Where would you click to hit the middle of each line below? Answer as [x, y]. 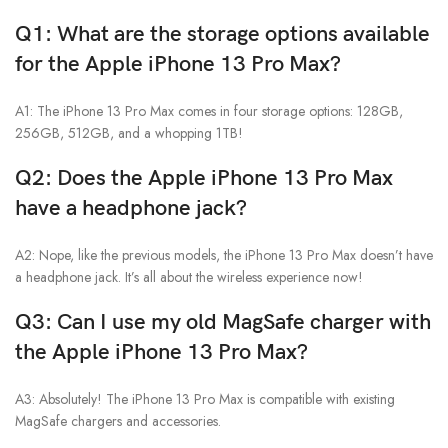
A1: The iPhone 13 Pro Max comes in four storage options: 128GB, [209, 111]
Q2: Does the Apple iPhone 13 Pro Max [204, 179]
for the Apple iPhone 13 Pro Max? [178, 65]
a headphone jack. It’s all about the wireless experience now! [189, 277]
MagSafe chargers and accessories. [118, 421]
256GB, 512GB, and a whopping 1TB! [129, 133]
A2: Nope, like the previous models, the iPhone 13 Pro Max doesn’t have [224, 255]
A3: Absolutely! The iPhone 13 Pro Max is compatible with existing [205, 399]
